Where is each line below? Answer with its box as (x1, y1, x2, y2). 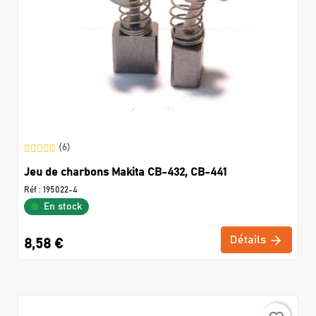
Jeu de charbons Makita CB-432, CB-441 (24, 166, 226, 178)
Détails (230, 234, 269, 246)
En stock (44, 202, 82, 212)
